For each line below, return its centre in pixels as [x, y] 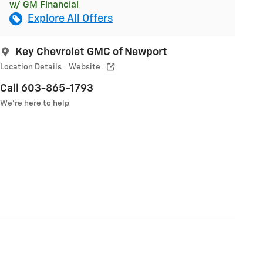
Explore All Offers [70, 18]
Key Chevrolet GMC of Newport [91, 52]
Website [85, 67]
